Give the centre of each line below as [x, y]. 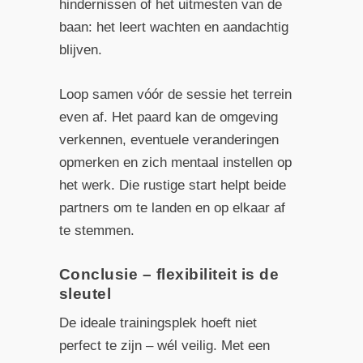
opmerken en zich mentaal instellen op [175, 163]
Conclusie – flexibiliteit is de [169, 274]
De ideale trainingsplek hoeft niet [158, 322]
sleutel [85, 293]
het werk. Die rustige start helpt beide [172, 186]
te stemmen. [96, 231]
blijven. [80, 50]
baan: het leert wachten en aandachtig [173, 28]
